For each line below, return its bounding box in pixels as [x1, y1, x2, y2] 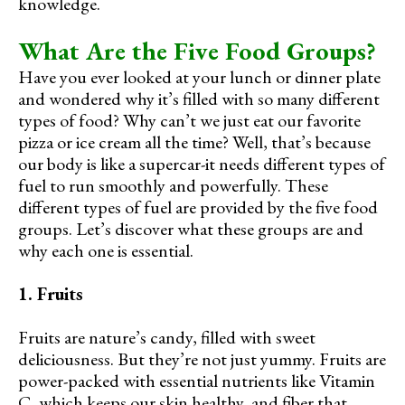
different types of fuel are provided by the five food [18, 194, 378, 219]
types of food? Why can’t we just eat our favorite [18, 108, 361, 132]
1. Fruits [18, 281, 83, 306]
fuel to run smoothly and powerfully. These [18, 173, 328, 197]
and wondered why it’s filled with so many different [18, 86, 380, 110]
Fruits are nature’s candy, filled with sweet [18, 325, 316, 349]
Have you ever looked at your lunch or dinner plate [18, 64, 381, 89]
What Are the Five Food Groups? [18, 33, 376, 67]
